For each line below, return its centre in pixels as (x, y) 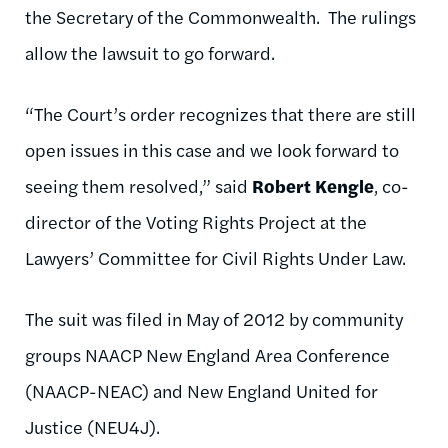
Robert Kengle (313, 185)
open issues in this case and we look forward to (212, 149)
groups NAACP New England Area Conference (207, 354)
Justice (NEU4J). (96, 426)
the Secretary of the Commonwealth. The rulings (220, 16)
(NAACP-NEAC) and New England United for (201, 390)
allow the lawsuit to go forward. (152, 52)
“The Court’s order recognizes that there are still (220, 113)
